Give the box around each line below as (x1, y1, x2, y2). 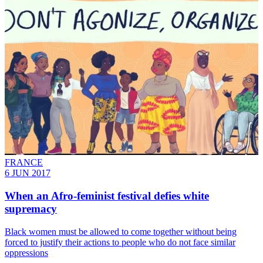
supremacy (5, 202, 57, 215)
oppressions (5, 247, 48, 258)
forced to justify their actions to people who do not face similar (5, 237, 235, 247)
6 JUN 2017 (5, 168, 50, 178)
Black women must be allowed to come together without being (5, 226, 237, 237)
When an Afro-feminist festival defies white (5, 189, 209, 202)
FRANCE (5, 157, 43, 168)
